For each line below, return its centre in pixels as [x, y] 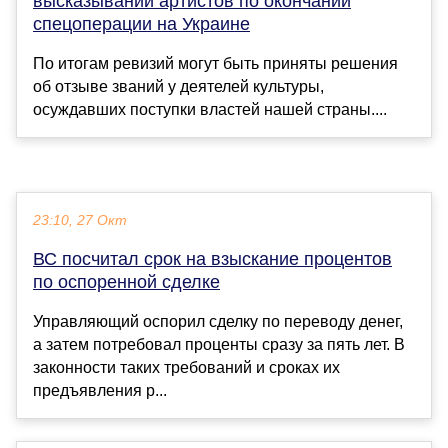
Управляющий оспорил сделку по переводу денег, [218, 322]
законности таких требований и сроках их [186, 368]
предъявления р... [100, 391]
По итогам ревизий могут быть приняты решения [215, 64]
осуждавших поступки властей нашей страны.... [210, 110]
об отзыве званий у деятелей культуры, [178, 87]
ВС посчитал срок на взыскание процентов [212, 259]
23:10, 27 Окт [80, 221]
